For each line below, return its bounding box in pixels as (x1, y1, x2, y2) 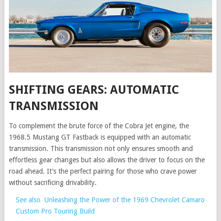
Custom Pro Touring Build (15, 207, 95, 216)
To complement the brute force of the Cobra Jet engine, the (8, 122, 189, 130)
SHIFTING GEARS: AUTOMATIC (8, 83, 179, 97)
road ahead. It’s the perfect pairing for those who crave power (8, 167, 197, 176)
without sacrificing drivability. (8, 179, 97, 187)
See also (15, 196, 40, 204)
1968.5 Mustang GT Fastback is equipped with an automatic (8, 133, 191, 142)
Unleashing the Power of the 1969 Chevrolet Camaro (44, 196, 205, 204)
